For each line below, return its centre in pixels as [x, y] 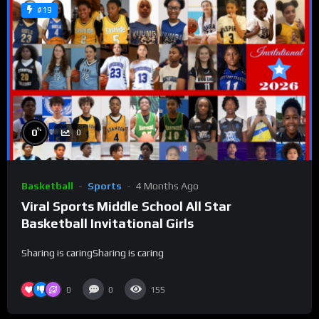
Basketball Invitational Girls [108, 224]
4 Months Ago [167, 186]
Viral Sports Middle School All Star [126, 206]
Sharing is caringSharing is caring [93, 253]
